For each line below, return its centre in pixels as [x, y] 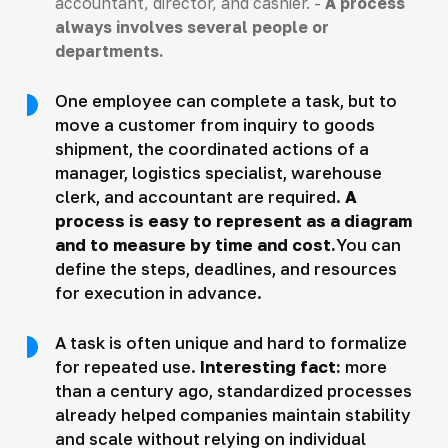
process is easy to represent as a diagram [233, 220]
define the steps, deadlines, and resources [225, 268]
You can [368, 244]
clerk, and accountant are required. [199, 196]
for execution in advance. [158, 292]
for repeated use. [127, 366]
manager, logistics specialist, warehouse [218, 172]
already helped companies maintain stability [232, 414]
